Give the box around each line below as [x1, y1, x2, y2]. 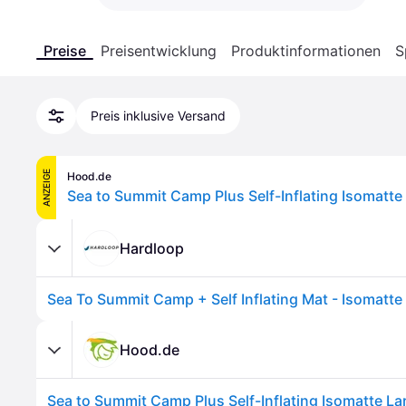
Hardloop [120, 238, 184, 257]
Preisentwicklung [101, 42, 217, 60]
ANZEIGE [41, 169, 52, 207]
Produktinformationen [231, 42, 381, 60]
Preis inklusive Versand [91, 108, 226, 123]
